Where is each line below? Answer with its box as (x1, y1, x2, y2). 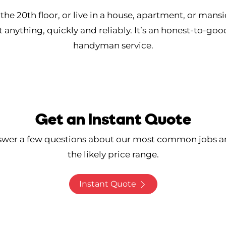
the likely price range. (67, 149, 159, 160)
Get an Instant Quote (35, 108, 191, 130)
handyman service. (73, 40, 153, 51)
